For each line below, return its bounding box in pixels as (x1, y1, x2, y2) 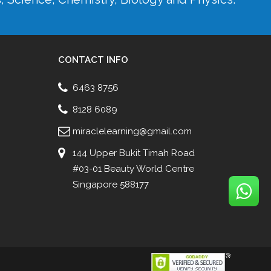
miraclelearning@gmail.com (73, 125, 192, 137)
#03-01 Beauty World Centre (73, 163, 194, 174)
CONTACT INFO (58, 54, 128, 65)
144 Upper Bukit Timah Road (73, 147, 195, 158)
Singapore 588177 (73, 178, 149, 190)
